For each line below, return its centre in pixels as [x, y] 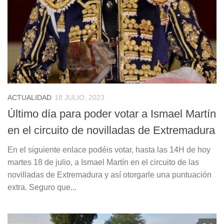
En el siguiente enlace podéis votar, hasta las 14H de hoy [109, 149]
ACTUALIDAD [29, 97]
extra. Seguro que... [42, 187]
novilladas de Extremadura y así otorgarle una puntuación [109, 174]
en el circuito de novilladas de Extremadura [111, 130]
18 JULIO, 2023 [79, 97]
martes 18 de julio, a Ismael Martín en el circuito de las [103, 162]
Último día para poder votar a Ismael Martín [112, 113]
